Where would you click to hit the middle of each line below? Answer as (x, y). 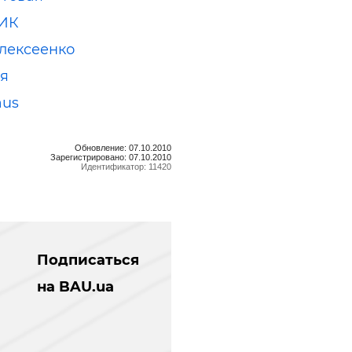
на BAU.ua (75, 286)
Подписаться (88, 260)
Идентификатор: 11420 (126, 166)
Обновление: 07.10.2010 (123, 147)
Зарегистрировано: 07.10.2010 (110, 157)
